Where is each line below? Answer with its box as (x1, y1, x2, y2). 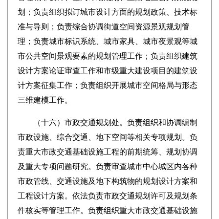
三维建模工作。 (17, 96, 72, 104)
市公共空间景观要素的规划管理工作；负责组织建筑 (17, 52, 197, 60)
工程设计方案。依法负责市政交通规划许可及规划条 (17, 192, 197, 200)
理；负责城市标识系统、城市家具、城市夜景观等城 (17, 37, 197, 45)
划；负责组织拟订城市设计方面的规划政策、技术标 (17, 8, 197, 16)
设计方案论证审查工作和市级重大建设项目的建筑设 (17, 66, 197, 75)
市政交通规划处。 (64, 118, 127, 127)
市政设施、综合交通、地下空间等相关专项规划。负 (17, 133, 197, 141)
